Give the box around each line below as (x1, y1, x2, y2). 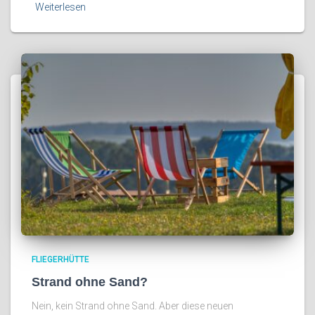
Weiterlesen (35, 1, 86, 13)
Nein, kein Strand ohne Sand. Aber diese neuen (32, 300, 233, 311)
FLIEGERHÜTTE (32, 254, 89, 264)
